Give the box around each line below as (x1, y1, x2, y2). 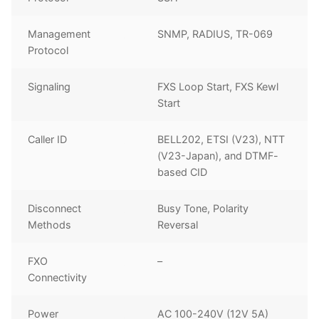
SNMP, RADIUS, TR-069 (157, 28, 273, 41)
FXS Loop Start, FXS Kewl (157, 80, 279, 93)
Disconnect (28, 202, 82, 215)
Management (28, 28, 91, 41)
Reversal (157, 219, 199, 231)
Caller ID (28, 133, 68, 146)
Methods (28, 219, 72, 231)
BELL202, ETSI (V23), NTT (157, 133, 286, 146)
